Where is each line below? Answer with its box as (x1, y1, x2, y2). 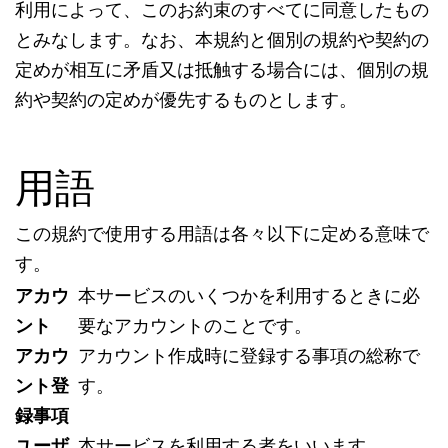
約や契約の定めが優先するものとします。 (15, 90, 357, 110)
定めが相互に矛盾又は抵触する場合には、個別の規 (15, 60, 429, 80)
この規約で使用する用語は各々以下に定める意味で (15, 224, 429, 244)
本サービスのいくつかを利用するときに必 (78, 286, 420, 306)
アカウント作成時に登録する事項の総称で (78, 346, 420, 366)
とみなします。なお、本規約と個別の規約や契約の (15, 30, 429, 50)
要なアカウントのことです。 (78, 316, 312, 336)
